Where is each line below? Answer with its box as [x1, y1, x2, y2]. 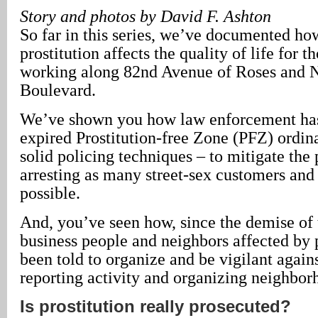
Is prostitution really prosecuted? [20, 297, 291, 316]
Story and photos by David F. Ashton [20, 6, 271, 26]
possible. [20, 183, 80, 202]
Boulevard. [20, 80, 96, 99]
